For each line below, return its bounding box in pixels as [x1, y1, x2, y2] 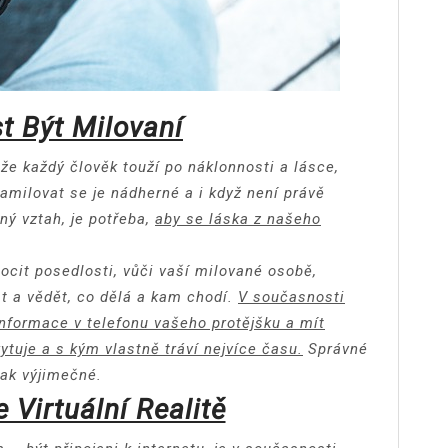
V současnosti [238, 287, 345, 306]
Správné [303, 339, 368, 358]
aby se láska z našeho [155, 209, 321, 228]
